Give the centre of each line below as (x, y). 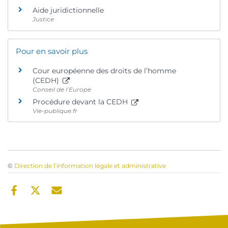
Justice (43, 19)
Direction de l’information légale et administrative (90, 166)
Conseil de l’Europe (62, 89)
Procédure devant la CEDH (81, 102)
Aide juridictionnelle (68, 10)
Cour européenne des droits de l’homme (104, 70)
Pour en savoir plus (52, 51)
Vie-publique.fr (55, 111)
